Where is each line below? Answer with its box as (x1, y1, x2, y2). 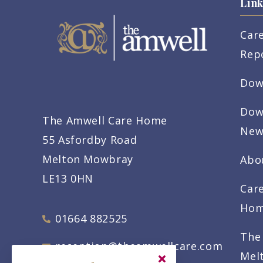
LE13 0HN (42, 171, 94, 186)
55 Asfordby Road (42, 133, 137, 147)
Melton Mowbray (42, 152, 133, 167)
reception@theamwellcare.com (55, 239, 223, 254)
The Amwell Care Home (42, 113, 167, 128)
